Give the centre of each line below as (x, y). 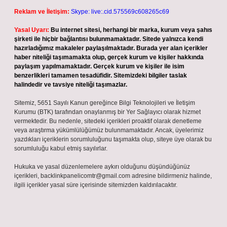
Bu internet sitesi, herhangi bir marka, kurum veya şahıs (131, 30)
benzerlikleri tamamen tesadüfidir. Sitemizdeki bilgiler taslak (101, 75)
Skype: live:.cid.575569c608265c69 (120, 12)
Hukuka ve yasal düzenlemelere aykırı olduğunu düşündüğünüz (102, 167)
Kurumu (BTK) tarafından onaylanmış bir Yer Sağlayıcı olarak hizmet (107, 112)
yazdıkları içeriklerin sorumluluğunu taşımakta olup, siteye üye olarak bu (113, 139)
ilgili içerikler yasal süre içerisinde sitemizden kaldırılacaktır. (96, 185)
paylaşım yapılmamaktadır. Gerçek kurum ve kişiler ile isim (99, 66)
